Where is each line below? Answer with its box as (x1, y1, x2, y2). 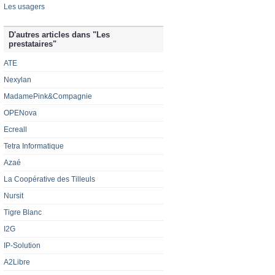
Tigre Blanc (4, 208, 42, 217)
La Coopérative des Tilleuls (4, 175, 95, 184)
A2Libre (4, 258, 30, 267)
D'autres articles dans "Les (9, 30, 110, 40)
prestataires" (9, 39, 56, 49)
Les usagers (4, 2, 45, 12)
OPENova (4, 109, 37, 118)
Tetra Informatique (4, 142, 64, 151)
